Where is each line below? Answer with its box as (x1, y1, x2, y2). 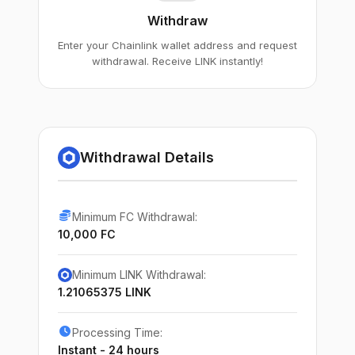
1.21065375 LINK (58, 285, 151, 299)
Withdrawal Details (80, 149, 214, 166)
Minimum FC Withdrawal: (72, 210, 197, 223)
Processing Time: (72, 326, 162, 339)
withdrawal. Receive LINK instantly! (92, 55, 263, 67)
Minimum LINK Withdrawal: (72, 268, 206, 281)
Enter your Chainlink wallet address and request (58, 39, 297, 52)
